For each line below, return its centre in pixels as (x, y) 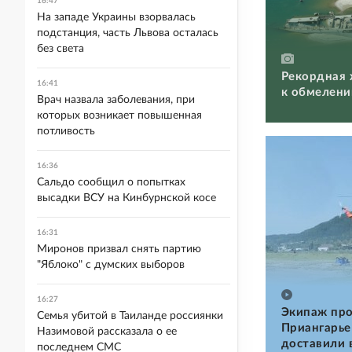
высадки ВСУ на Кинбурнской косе (126, 198)
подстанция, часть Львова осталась (128, 33)
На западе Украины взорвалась (116, 17)
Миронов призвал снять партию (119, 249)
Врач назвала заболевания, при (116, 100)
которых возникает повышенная (119, 115)
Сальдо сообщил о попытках (111, 182)
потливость (66, 131)
